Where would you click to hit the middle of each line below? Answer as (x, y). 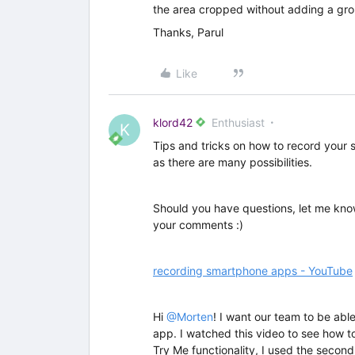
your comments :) (198, 225)
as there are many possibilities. (233, 162)
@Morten (190, 317)
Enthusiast (238, 122)
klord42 (173, 122)
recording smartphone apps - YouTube (253, 271)
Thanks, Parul (190, 32)
